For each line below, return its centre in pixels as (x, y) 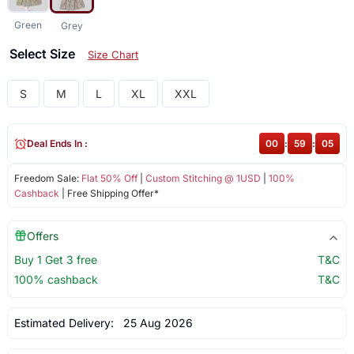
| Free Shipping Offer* (109, 194)
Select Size (43, 54)
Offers (42, 236)
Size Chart (113, 55)
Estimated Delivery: (65, 323)
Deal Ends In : (57, 144)
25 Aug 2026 (154, 323)
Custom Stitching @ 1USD (203, 179)
